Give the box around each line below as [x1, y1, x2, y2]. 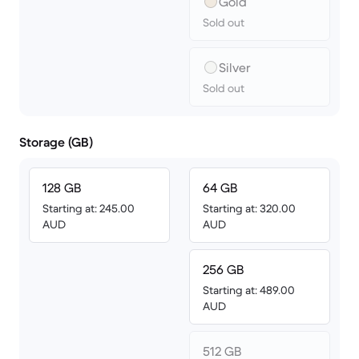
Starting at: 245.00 [42, 201, 135, 216]
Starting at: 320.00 [203, 201, 296, 216]
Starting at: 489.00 [203, 283, 295, 297]
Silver [219, 59, 251, 75]
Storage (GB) [19, 134, 93, 150]
